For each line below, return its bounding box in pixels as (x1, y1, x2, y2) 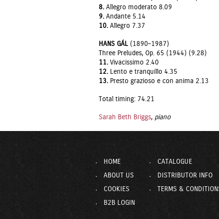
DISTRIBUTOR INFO (157, 172, 213, 179)
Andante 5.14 (104, 13, 146, 20)
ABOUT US (104, 172, 134, 179)
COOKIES (104, 186, 130, 193)
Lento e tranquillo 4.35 (108, 68, 177, 75)
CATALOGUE (157, 158, 192, 165)
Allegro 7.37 (108, 22, 145, 29)
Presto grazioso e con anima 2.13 (108, 78, 209, 85)
